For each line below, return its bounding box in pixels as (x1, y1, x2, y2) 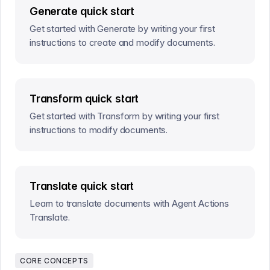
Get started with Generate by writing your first (30, 23, 215, 34)
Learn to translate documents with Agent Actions (30, 198, 229, 209)
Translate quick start (30, 180, 134, 192)
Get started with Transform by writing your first (30, 110, 219, 122)
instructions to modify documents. (30, 124, 168, 136)
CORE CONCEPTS (20, 256, 89, 265)
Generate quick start (30, 5, 134, 17)
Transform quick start (30, 92, 139, 105)
